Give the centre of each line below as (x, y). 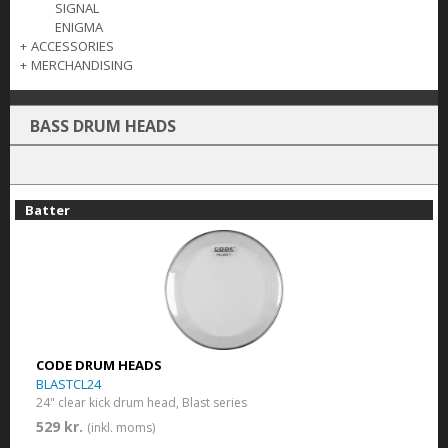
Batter (47, 210)
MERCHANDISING (82, 65)
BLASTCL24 (68, 384)
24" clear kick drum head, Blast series (141, 402)
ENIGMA (79, 27)
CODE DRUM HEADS (98, 365)
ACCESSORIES (72, 46)
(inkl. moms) (120, 427)
